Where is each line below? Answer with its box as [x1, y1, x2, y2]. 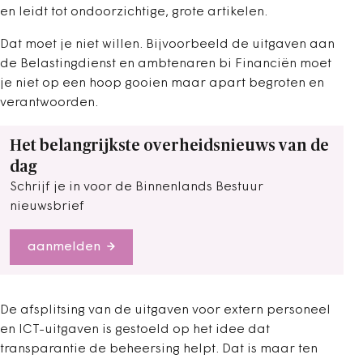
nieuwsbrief [10, 200, 84, 213]
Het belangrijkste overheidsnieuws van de [10, 138, 329, 154]
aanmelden [28, 241, 100, 254]
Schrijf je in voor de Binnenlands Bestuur [10, 181, 263, 194]
